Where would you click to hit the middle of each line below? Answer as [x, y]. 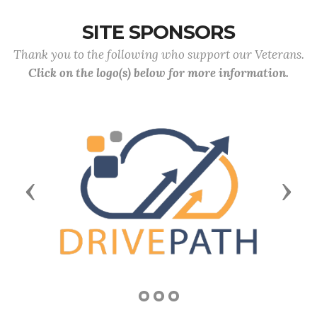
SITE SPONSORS [158, 32]
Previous [59, 190]
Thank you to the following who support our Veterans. [158, 54]
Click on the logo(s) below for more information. [158, 73]
